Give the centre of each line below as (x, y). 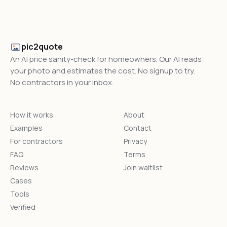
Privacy (135, 141)
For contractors (36, 141)
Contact (138, 128)
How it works (32, 115)
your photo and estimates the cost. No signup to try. (103, 71)
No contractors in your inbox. (62, 82)
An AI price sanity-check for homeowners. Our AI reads (106, 59)
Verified (23, 207)
